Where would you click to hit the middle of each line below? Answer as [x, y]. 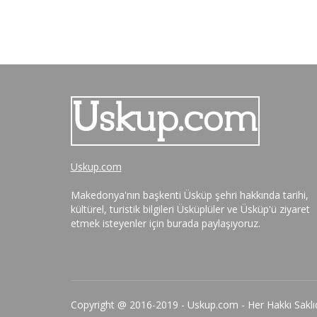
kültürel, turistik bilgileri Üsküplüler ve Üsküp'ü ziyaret [190, 209]
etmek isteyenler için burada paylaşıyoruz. [165, 223]
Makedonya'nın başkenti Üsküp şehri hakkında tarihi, [189, 195]
